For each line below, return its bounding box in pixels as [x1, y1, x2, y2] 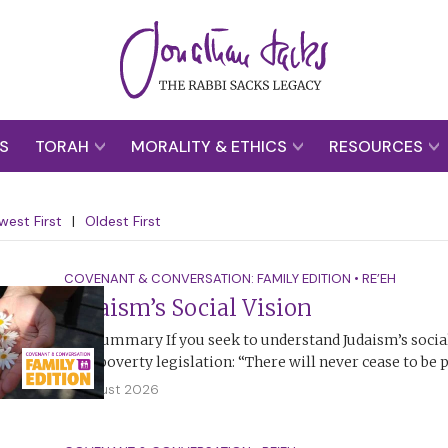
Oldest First [85, 212, 161, 230]
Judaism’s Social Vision [64, 294, 312, 322]
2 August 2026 [64, 381, 159, 398]
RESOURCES [329, 135, 427, 157]
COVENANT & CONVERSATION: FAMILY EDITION [64, 270, 351, 287]
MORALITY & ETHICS [130, 135, 291, 157]
